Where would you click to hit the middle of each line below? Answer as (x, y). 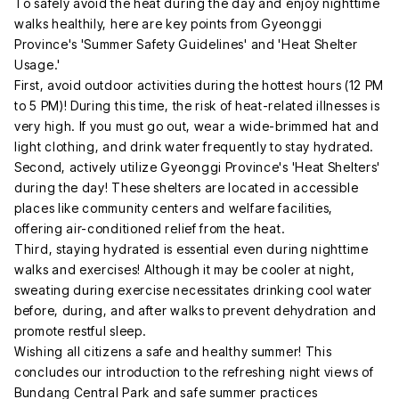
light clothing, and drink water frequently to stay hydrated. (195, 146)
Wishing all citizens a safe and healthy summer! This (173, 351)
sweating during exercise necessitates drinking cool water (193, 289)
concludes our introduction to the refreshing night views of (194, 371)
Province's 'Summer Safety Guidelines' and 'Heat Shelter (186, 44)
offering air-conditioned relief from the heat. (150, 228)
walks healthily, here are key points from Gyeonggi (169, 23)
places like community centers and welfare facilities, (174, 208)
